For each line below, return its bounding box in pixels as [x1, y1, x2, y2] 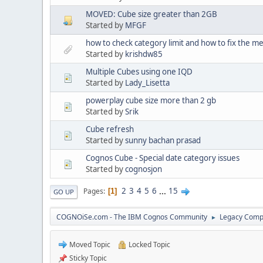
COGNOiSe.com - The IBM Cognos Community [56, 211, 207, 222]
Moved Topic [68, 239, 110, 249]
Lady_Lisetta [125, 77, 170, 88]
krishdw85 [125, 48, 163, 59]
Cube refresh [86, 123, 134, 134]
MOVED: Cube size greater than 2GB [86, 8, 217, 19]
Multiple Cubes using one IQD [86, 66, 193, 77]
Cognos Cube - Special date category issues [86, 152, 240, 163]
